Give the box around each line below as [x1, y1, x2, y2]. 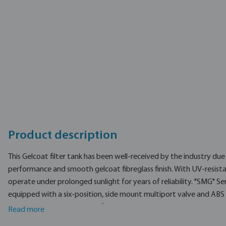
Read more [8, 206, 44, 214]
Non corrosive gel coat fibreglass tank [24, 203, 148, 211]
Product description [8, 130, 118, 142]
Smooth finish [24, 216, 70, 224]
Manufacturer [12, 65, 58, 74]
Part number [12, 47, 54, 55]
